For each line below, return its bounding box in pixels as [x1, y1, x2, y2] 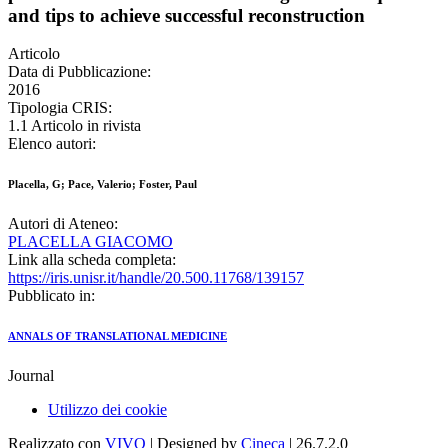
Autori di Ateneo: [8, 215, 118, 233]
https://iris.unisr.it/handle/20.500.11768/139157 [8, 269, 304, 287]
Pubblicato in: [8, 287, 95, 305]
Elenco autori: [8, 135, 96, 153]
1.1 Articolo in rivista [8, 117, 141, 135]
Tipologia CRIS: [8, 99, 112, 117]
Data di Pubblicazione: [8, 63, 151, 81]
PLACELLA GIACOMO [8, 233, 173, 251]
